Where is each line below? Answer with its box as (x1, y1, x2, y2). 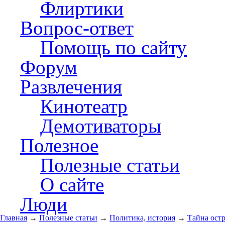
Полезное (20, 135, 98, 156)
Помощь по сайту (40, 37, 187, 58)
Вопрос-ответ (20, 17, 134, 39)
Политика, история (109, 213, 175, 222)
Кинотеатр (40, 95, 128, 117)
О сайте (40, 174, 104, 195)
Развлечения (20, 76, 122, 97)
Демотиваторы (40, 115, 161, 137)
